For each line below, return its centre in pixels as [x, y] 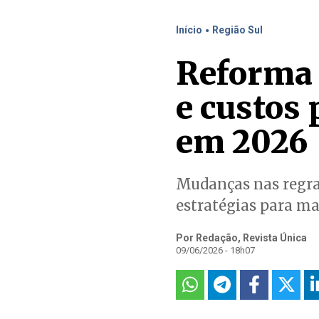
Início [189, 30]
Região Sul [237, 30]
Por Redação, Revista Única [241, 238]
